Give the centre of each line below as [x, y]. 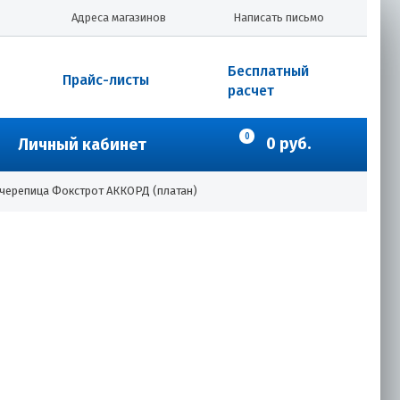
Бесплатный [268, 71]
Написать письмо [279, 17]
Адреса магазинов [119, 17]
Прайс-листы [106, 80]
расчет [251, 91]
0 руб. [288, 144]
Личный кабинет [82, 145]
